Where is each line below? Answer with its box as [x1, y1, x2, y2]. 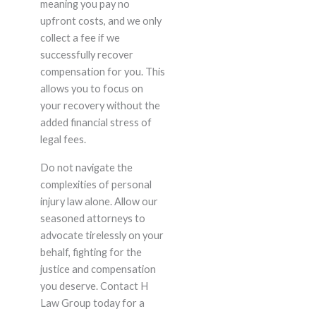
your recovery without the [39, 99, 160, 112]
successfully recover [39, 49, 133, 61]
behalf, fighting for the [39, 246, 142, 259]
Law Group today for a [39, 297, 145, 310]
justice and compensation [39, 263, 156, 276]
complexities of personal [39, 178, 152, 191]
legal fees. [39, 133, 86, 146]
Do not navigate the [39, 162, 133, 174]
